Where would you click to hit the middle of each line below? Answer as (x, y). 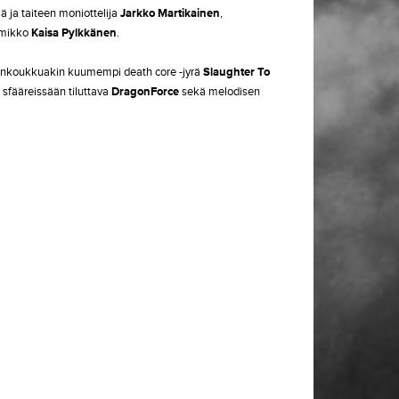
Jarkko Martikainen (170, 13)
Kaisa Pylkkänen (74, 33)
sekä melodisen (220, 92)
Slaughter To (236, 72)
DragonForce (145, 92)
